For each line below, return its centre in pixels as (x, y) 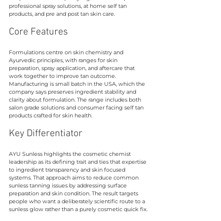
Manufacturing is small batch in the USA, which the (78, 84)
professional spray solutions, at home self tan (69, 6)
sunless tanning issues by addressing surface (69, 185)
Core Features (38, 32)
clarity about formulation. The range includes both (76, 99)
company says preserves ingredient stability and (73, 92)
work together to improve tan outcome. (63, 76)
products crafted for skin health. (51, 115)
